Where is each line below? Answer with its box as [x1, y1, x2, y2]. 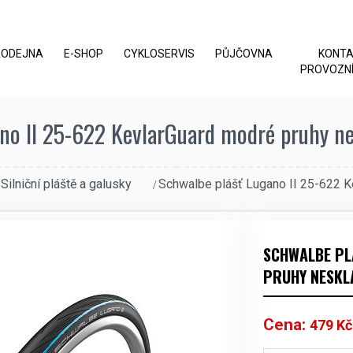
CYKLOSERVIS [124, 46, 195, 60]
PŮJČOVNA [215, 46, 273, 60]
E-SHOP [64, 46, 103, 60]
